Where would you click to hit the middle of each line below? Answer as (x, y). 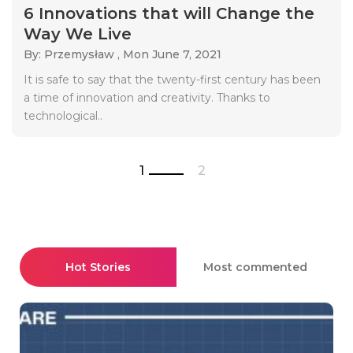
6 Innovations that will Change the (169, 13)
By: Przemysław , (73, 54)
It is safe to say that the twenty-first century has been (172, 79)
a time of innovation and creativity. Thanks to (147, 97)
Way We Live (78, 33)
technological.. (63, 115)
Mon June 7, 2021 (172, 54)
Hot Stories (98, 267)
